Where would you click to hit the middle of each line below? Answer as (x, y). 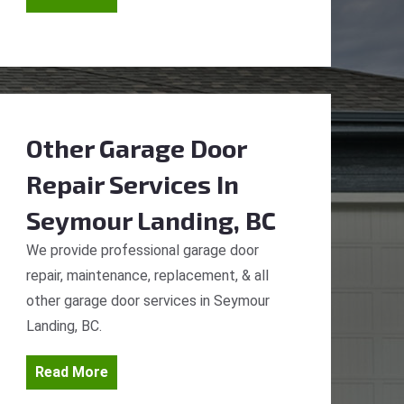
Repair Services (119, 184)
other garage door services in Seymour (148, 301)
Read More (72, 372)
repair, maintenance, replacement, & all (147, 275)
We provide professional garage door (142, 250)
